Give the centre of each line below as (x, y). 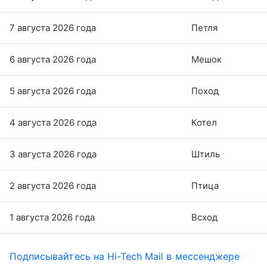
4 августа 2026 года (53, 122)
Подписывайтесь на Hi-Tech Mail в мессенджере (125, 256)
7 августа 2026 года (53, 27)
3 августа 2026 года (53, 154)
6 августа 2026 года (53, 59)
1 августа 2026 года (52, 217)
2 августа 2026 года (53, 185)
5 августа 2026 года (53, 91)
